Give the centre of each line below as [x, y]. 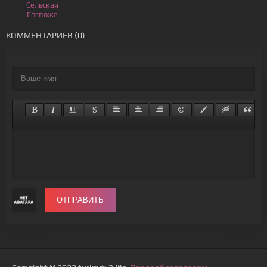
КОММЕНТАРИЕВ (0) [46, 35]
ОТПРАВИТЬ [80, 200]
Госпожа [42, 15]
